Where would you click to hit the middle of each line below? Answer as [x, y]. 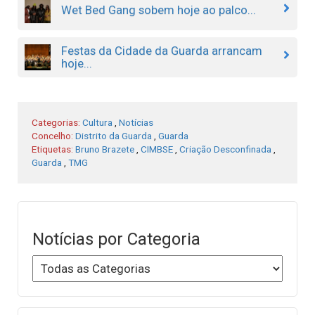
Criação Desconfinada [225, 149]
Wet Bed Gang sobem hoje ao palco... [158, 10]
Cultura [97, 122]
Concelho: [53, 135]
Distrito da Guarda [114, 135]
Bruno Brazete [105, 149]
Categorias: [57, 122]
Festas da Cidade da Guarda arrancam [161, 51]
